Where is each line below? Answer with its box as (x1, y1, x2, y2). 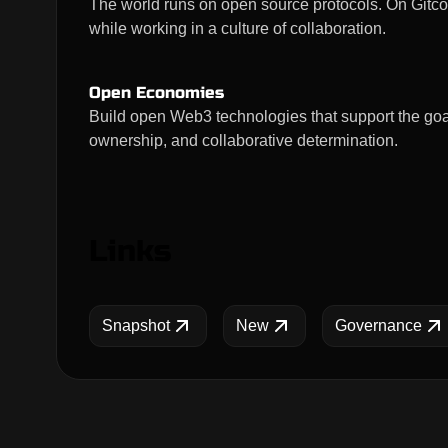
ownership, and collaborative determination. (89, 132, 398, 149)
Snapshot (102, 317, 170, 334)
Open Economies (89, 83, 224, 102)
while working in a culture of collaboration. (89, 20, 386, 37)
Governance (335, 317, 422, 334)
